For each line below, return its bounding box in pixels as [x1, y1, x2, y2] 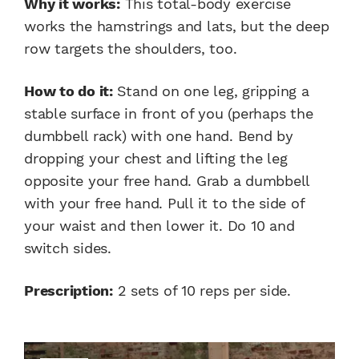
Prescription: [24, 281, 113, 299]
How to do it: [24, 82, 117, 99]
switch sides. [24, 239, 111, 256]
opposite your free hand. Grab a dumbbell [24, 171, 309, 189]
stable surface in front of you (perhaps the [24, 104, 313, 122]
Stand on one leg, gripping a [116, 82, 309, 99]
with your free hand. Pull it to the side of [24, 194, 305, 212]
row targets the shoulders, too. [24, 39, 237, 57]
